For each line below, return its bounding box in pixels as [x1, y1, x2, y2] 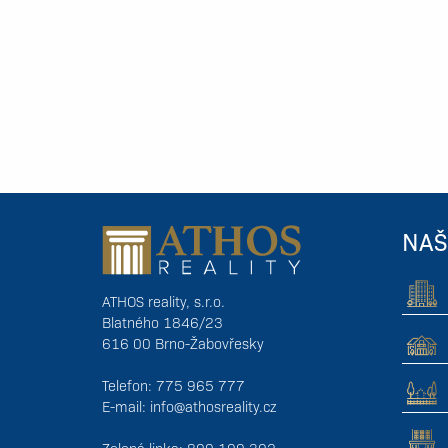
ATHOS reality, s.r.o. [102, 292, 225, 311]
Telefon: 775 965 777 [102, 376, 245, 395]
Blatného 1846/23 [102, 313, 223, 332]
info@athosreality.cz [150, 397, 277, 416]
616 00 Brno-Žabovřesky [102, 334, 264, 353]
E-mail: [102, 397, 150, 416]
